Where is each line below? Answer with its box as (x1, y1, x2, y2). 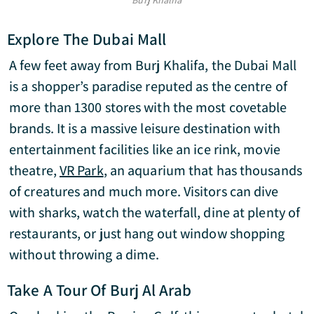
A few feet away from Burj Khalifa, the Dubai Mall (9, 56, 296, 74)
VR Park (59, 161, 104, 179)
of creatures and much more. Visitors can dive (9, 182, 279, 200)
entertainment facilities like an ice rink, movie (9, 140, 280, 158)
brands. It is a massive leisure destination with (9, 119, 280, 137)
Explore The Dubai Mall (7, 29, 167, 50)
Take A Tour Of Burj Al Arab (7, 280, 191, 301)
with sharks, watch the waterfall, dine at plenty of (9, 203, 301, 221)
